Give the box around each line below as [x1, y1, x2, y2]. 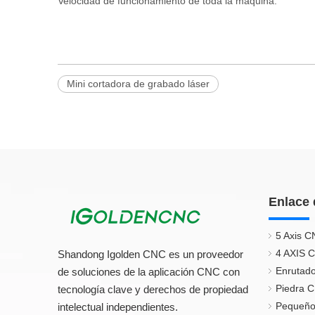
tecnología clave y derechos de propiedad [58, 283, 248, 295]
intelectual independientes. [58, 301, 178, 313]
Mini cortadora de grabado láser [67, 78, 210, 89]
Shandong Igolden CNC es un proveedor [58, 248, 243, 260]
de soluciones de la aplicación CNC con [58, 266, 240, 278]
